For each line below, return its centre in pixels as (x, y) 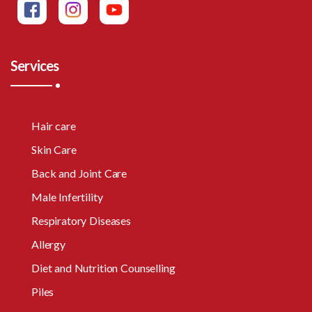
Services (35, 66)
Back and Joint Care (79, 173)
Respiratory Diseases (81, 221)
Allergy (48, 244)
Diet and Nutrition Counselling (103, 268)
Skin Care (54, 150)
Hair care (54, 126)
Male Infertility (67, 197)
